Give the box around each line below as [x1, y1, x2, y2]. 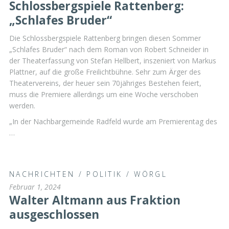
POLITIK [86, 169, 123, 179]
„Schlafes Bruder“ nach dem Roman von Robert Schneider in [9, 44, 209, 54]
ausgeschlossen [9, 207, 99, 223]
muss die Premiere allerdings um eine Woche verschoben [9, 89, 198, 99]
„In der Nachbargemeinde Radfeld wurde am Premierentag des [9, 117, 217, 127]
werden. [9, 100, 35, 110]
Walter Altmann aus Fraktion [9, 192, 180, 209]
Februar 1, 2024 [9, 182, 61, 192]
